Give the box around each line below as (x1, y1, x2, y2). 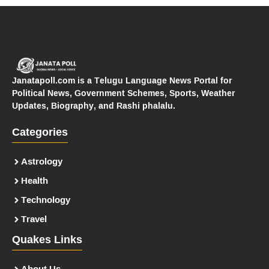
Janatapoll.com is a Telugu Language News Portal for (12, 72, 232, 89)
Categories (12, 126, 68, 141)
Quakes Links (12, 234, 82, 248)
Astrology (21, 153, 62, 171)
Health (21, 172, 48, 190)
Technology (21, 191, 70, 209)
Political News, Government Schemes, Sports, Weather (12, 85, 235, 101)
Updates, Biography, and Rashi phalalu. (12, 97, 175, 114)
